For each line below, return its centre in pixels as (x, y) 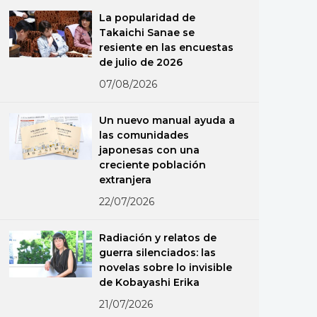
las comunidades (144, 135)
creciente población (153, 165)
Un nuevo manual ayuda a (167, 120)
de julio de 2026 (141, 62)
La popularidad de (148, 18)
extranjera (126, 180)
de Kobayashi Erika (150, 282)
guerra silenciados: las (158, 253)
